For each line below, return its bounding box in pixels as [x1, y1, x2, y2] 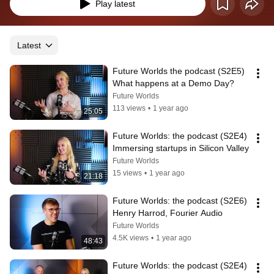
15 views [113, 169, 142, 177]
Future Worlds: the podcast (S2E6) [113, 196, 247, 206]
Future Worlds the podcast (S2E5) [113, 66, 245, 76]
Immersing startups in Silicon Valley [113, 143, 249, 153]
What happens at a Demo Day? [113, 78, 234, 88]
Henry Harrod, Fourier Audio [113, 208, 223, 218]
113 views [113, 104, 146, 113]
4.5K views [113, 234, 149, 242]
